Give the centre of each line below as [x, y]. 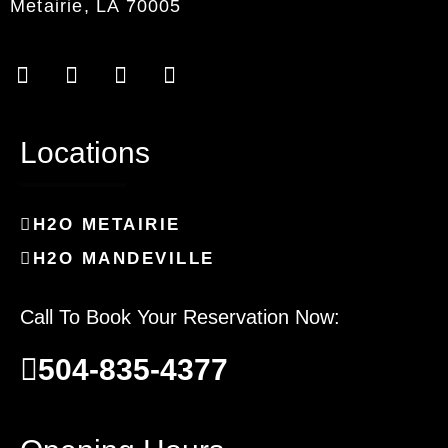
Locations [85, 153]
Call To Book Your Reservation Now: [180, 317]
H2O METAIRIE [106, 225]
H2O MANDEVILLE [123, 259]
